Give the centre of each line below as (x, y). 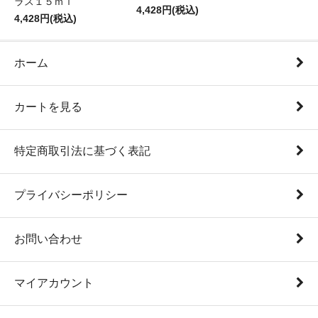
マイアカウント (54, 283)
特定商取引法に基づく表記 (82, 150)
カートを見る (48, 106)
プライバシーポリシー (71, 194)
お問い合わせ (48, 238)
